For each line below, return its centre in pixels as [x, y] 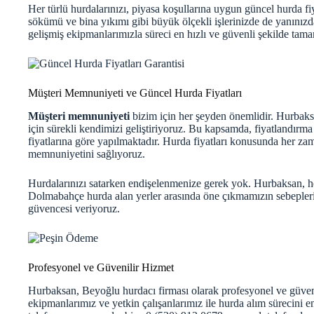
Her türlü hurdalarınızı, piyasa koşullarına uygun [136, 9]
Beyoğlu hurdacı [119, 290]
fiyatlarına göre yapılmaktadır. [95, 142]
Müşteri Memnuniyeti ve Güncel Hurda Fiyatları [135, 93]
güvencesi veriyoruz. [74, 209]
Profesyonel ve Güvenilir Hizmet [101, 268]
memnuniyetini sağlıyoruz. [87, 154]
